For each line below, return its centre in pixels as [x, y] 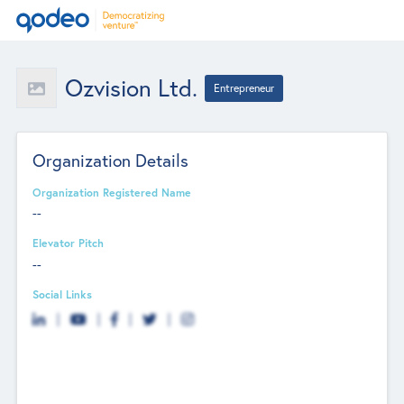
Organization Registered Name [112, 192]
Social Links [63, 294]
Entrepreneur [244, 87]
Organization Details [111, 160]
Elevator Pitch [69, 243]
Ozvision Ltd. [131, 87]
